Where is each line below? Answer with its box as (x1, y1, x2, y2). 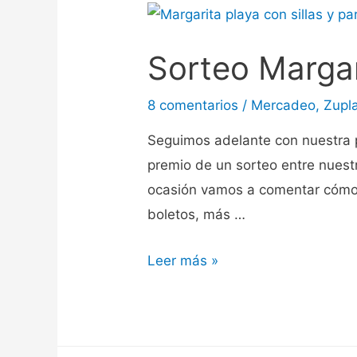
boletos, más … (147, 206, 246, 222)
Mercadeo (251, 96, 316, 113)
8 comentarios (147, 96, 239, 113)
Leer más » (147, 252, 219, 269)
